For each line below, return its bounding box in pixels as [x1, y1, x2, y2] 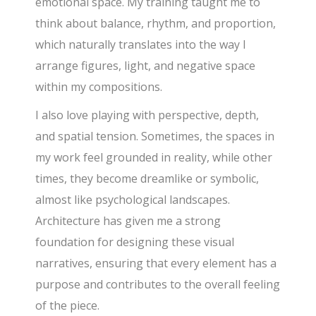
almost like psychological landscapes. [35, 192, 231, 208]
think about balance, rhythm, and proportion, [35, 16, 276, 32]
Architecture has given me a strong [35, 213, 221, 229]
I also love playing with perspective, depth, [35, 107, 260, 123]
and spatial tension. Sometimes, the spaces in [35, 128, 275, 145]
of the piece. [35, 298, 100, 314]
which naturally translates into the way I [35, 37, 247, 53]
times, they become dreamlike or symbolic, [35, 171, 260, 187]
